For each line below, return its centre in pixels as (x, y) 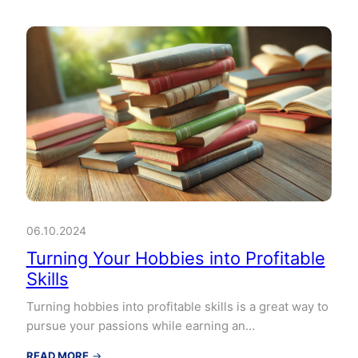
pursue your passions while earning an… (140, 326)
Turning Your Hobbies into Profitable (175, 259)
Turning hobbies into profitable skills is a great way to (177, 307)
